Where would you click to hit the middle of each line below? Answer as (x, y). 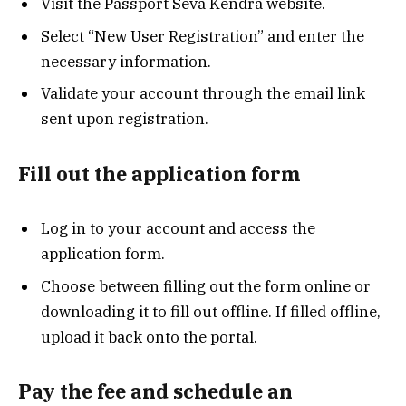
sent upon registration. (125, 119)
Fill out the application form (159, 174)
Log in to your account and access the (178, 229)
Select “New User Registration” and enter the (203, 36)
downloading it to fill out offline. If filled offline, (211, 311)
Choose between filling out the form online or (206, 286)
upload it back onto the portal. (149, 337)
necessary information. (126, 61)
